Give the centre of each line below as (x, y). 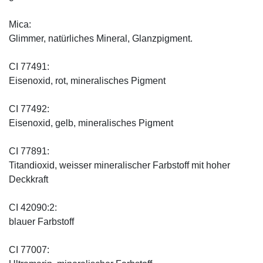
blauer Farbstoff (41, 221)
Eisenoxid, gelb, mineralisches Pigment (91, 123)
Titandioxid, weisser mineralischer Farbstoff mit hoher (119, 165)
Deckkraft (28, 179)
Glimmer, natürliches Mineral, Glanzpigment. (101, 38)
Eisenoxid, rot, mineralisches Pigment (87, 80)
